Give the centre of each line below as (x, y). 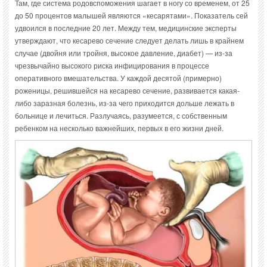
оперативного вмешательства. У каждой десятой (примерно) (118, 78)
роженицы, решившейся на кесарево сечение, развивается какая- (127, 91)
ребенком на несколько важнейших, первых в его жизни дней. (119, 128)
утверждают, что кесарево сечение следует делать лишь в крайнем (129, 41)
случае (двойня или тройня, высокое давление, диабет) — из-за (124, 53)
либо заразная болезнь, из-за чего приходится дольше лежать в (125, 103)
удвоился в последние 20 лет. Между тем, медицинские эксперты (126, 28)
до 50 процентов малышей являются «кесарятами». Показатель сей (131, 15)
